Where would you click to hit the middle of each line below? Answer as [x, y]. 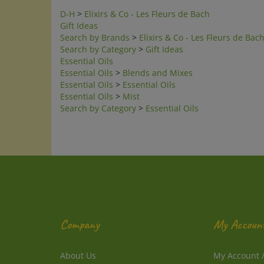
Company [80, 215]
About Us [78, 246]
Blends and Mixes [158, 63]
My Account [236, 246]
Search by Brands [95, 28]
